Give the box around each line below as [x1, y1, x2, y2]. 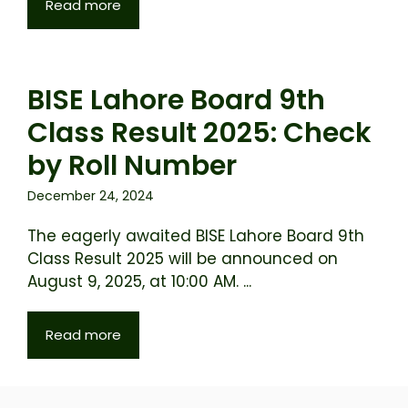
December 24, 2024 [27, 187, 154, 205]
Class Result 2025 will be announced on [27, 248, 338, 270]
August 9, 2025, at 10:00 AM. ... [27, 270, 251, 292]
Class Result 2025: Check [27, 114, 372, 152]
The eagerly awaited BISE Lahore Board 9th [27, 225, 364, 247]
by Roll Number [27, 147, 237, 185]
